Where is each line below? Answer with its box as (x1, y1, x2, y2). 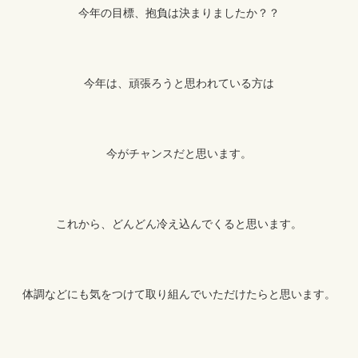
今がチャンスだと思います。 (106, 147, 252, 161)
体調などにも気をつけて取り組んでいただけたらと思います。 (22, 288, 336, 301)
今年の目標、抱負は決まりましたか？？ (78, 6, 280, 20)
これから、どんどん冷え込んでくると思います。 (56, 217, 302, 231)
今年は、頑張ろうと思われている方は (84, 77, 274, 90)
